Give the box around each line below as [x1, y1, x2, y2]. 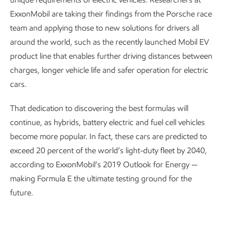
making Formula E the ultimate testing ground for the [10, 174, 192, 184]
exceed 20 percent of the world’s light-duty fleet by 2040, [10, 146, 207, 156]
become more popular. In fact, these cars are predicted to [10, 132, 207, 142]
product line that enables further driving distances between [10, 51, 212, 61]
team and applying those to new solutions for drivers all [10, 23, 199, 33]
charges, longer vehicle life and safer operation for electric [10, 65, 208, 75]
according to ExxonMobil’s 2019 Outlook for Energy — [10, 160, 197, 170]
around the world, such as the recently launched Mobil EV [10, 37, 209, 47]
